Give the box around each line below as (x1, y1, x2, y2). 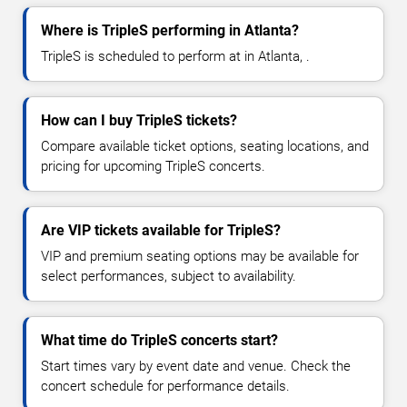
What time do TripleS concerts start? (41, 331, 278, 349)
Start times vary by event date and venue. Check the (41, 357, 351, 374)
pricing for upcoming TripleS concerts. (41, 157, 265, 174)
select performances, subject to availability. (41, 267, 296, 284)
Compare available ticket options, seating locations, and (41, 137, 369, 154)
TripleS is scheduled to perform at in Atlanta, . (41, 47, 310, 65)
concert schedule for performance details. (41, 377, 290, 394)
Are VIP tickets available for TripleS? (41, 221, 281, 239)
